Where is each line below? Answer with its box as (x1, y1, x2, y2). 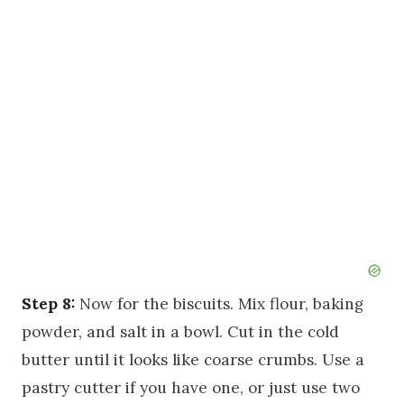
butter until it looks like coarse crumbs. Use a (22, 349, 364, 370)
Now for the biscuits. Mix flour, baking (75, 293, 363, 314)
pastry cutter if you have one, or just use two (22, 377, 360, 398)
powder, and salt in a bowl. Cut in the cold (22, 321, 339, 342)
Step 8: (22, 293, 75, 314)
